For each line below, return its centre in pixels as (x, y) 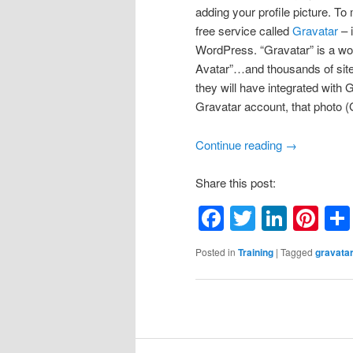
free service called (244, 31)
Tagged (297, 252)
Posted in (216, 252)
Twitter (292, 219)
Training (256, 253)
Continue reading (240, 144)
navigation (221, 326)
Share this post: (236, 183)
